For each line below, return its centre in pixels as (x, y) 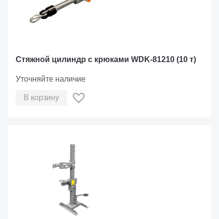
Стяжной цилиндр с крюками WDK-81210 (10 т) (106, 59)
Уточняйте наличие (51, 79)
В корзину (41, 98)
